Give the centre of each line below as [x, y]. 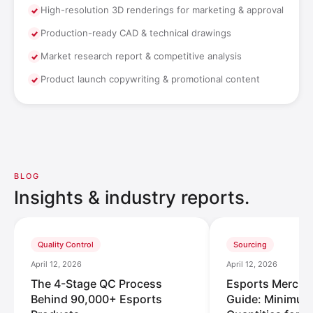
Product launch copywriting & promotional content [150, 79]
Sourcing [250, 245]
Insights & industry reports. [132, 198]
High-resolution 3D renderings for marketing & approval [162, 10]
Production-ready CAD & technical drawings [136, 33]
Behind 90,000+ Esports [96, 299]
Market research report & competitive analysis [141, 56]
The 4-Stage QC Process [96, 284]
